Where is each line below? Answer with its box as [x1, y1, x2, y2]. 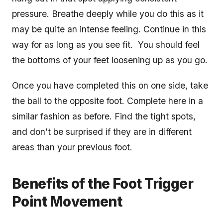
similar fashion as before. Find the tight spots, [12, 111, 196, 122]
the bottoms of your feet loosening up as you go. [12, 55, 210, 66]
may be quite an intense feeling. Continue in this [12, 24, 206, 35]
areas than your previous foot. [12, 142, 135, 153]
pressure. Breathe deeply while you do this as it [12, 8, 204, 19]
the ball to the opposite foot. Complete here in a [12, 96, 203, 107]
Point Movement [12, 193, 122, 211]
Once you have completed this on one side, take [12, 80, 208, 91]
